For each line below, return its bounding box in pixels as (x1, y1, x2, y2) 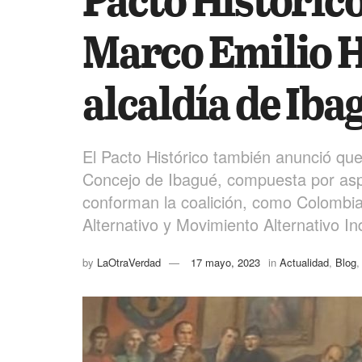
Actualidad (280, 254, 329, 270)
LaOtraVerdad (97, 254, 161, 270)
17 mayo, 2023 (191, 254, 260, 270)
